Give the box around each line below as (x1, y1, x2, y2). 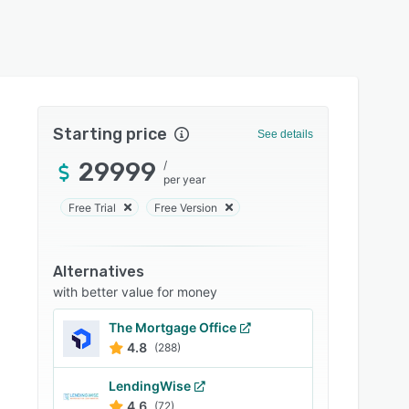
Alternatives (53, 263, 145, 280)
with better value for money (53, 284, 218, 299)
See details (257, 128, 313, 141)
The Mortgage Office (109, 320, 237, 335)
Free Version (154, 200, 218, 215)
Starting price (53, 124, 168, 144)
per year (163, 173, 206, 186)
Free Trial (68, 200, 117, 215)
